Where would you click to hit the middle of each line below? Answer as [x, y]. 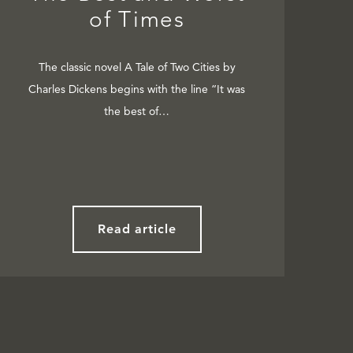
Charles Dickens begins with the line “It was [137, 89]
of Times [137, 20]
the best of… [137, 111]
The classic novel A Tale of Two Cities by [137, 67]
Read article [137, 229]
